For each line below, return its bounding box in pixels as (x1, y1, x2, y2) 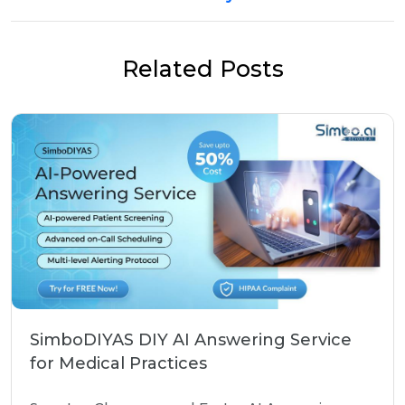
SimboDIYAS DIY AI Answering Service (30, 330, 352, 350)
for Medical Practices (30, 353, 207, 373)
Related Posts (121, 55, 284, 82)
